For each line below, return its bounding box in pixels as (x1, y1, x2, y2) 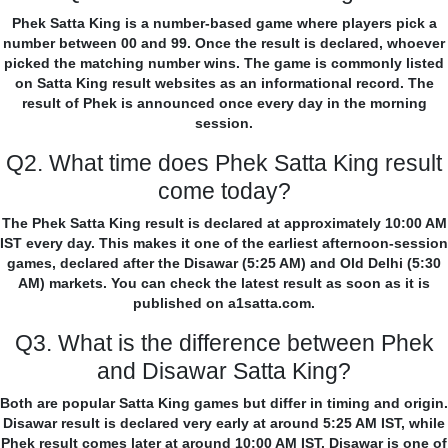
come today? (157, 178, 291, 205)
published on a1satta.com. (133, 295, 315, 312)
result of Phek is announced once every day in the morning (21, 95, 427, 112)
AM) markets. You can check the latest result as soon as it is (18, 275, 430, 292)
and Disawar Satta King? (97, 358, 351, 385)
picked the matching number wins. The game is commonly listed (4, 55, 444, 72)
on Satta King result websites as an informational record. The (14, 75, 434, 92)
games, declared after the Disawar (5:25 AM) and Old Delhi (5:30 (7, 255, 441, 272)
